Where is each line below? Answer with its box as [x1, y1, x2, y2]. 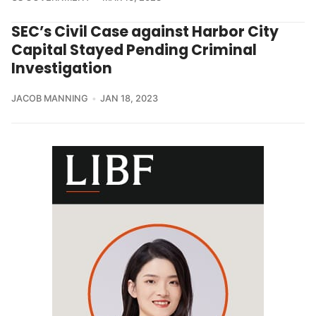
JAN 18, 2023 [99, 93, 158, 104]
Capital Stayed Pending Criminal [11, 39, 257, 61]
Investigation [11, 58, 112, 79]
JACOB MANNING [11, 93, 88, 104]
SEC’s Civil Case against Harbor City [11, 21, 279, 42]
